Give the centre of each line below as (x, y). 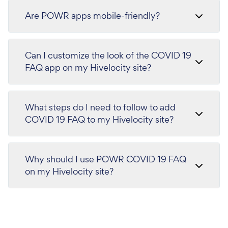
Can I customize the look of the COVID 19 (108, 55)
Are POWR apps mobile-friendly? (92, 15)
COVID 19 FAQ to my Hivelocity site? (99, 119)
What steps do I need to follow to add (100, 107)
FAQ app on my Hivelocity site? (88, 67)
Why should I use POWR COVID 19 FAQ (106, 159)
